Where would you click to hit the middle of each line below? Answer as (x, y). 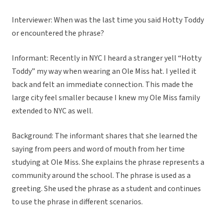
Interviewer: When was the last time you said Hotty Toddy (108, 20)
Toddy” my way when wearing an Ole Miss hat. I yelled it (104, 72)
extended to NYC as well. (53, 111)
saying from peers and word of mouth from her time (98, 149)
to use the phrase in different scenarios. (78, 202)
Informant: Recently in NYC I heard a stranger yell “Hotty (107, 58)
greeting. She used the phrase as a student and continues (106, 189)
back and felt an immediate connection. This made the (102, 85)
